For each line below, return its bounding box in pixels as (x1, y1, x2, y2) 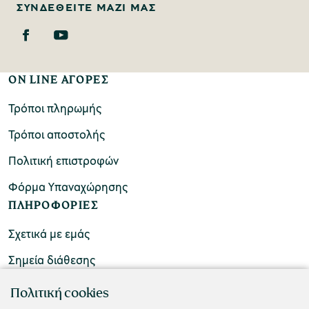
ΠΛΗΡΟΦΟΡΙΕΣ (8, 198, 99, 212)
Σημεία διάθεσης (8, 251, 95, 268)
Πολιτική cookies (10, 284, 109, 301)
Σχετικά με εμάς (8, 225, 90, 241)
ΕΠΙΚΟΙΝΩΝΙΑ (8, 271, 91, 285)
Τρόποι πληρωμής (8, 99, 101, 116)
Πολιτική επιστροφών (8, 152, 119, 168)
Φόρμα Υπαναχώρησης (8, 178, 128, 195)
